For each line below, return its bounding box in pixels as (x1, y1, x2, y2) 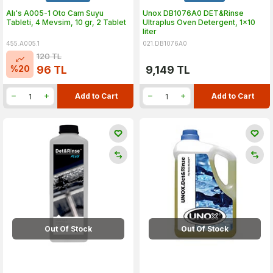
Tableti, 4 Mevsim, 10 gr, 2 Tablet (6, 18, 126, 27)
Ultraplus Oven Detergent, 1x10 (143, 18, 255, 27)
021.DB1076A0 (143, 40, 187, 47)
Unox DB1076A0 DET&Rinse (143, 9, 244, 18)
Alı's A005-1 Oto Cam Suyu (6, 9, 104, 18)
